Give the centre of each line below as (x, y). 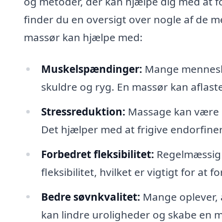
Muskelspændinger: (91, 69)
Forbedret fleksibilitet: (97, 154)
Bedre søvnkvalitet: (90, 196)
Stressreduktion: (83, 111)
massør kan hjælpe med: (83, 37)
